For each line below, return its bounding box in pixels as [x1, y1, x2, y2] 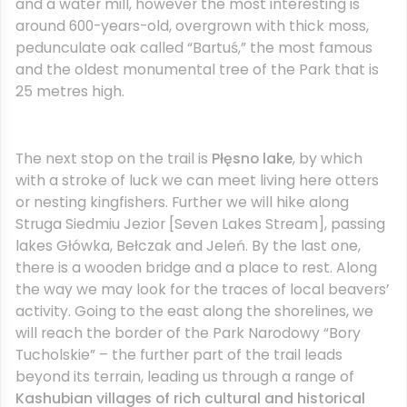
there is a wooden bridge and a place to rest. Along [15, 257, 377, 278]
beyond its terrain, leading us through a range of [15, 366, 354, 387]
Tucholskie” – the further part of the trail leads [15, 344, 342, 365]
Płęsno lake [212, 148, 293, 169]
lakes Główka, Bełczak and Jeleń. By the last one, [15, 235, 361, 256]
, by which [293, 148, 362, 169]
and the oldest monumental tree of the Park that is [15, 59, 379, 80]
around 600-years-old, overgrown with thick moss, [15, 15, 369, 36]
